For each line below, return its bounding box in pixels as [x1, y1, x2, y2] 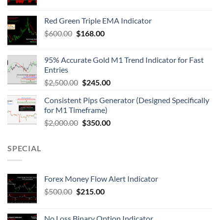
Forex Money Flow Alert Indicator [44, 174, 158, 183]
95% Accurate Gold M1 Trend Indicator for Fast [44, 55, 204, 65]
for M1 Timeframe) [44, 105, 108, 115]
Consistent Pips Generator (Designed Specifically [44, 95, 209, 105]
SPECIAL [7, 143, 41, 153]
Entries [44, 65, 68, 75]
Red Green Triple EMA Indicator [44, 16, 152, 26]
